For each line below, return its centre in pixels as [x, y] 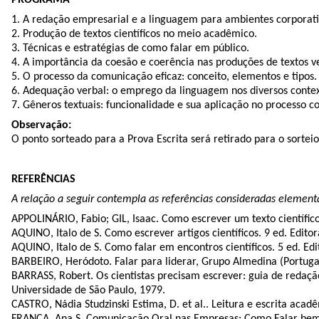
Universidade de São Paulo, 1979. [88, 290]
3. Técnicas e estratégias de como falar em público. [130, 48]
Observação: [41, 125]
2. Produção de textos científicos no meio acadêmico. [134, 34]
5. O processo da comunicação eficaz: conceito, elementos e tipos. [164, 77]
